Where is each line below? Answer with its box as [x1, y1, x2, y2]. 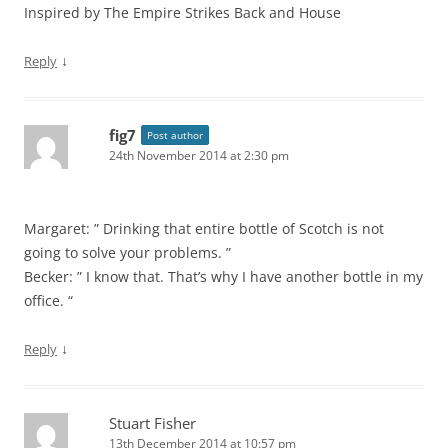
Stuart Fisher [109, 413, 196, 433]
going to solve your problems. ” [24, 243, 231, 262]
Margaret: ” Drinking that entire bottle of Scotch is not [24, 219, 384, 238]
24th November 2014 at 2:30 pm [109, 147, 289, 164]
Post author [147, 128, 203, 142]
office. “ [24, 291, 73, 310]
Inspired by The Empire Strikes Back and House [24, 3, 341, 22]
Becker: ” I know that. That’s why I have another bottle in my [24, 267, 423, 286]
